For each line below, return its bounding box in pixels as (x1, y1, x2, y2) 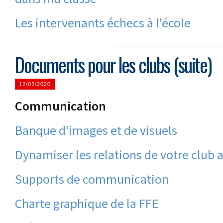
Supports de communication (15, 171, 169, 187)
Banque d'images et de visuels (15, 122, 177, 138)
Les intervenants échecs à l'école (15, 14, 191, 31)
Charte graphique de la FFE (15, 195, 158, 212)
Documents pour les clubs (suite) (15, 50, 212, 79)
